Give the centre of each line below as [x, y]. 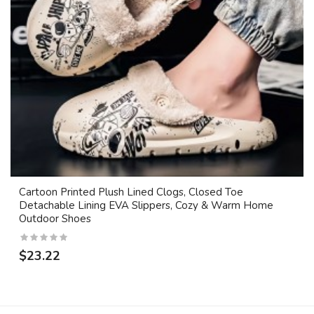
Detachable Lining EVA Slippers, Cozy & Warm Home [146, 206]
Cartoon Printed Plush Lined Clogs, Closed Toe [131, 192]
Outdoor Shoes [55, 219]
